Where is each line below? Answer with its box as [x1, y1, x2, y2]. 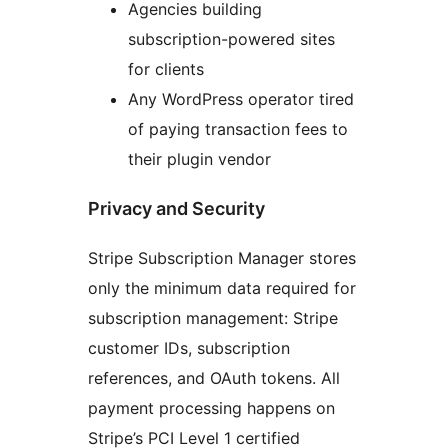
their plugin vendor [128, 148, 271, 169]
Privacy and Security [88, 197, 265, 219]
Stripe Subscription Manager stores [88, 247, 356, 268]
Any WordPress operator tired [128, 88, 354, 109]
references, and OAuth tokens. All [88, 367, 340, 388]
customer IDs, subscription [88, 337, 290, 358]
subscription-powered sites [128, 28, 335, 49]
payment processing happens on [88, 397, 335, 418]
